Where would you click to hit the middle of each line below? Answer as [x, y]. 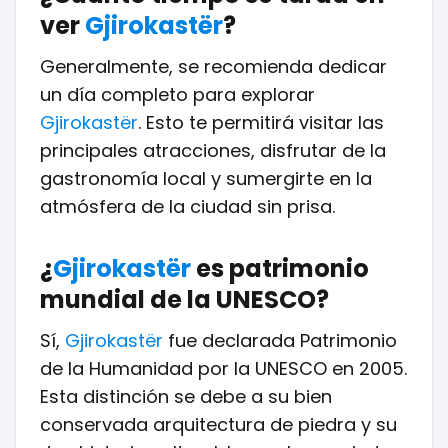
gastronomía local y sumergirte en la [206, 178]
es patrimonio [280, 268]
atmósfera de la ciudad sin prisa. [187, 206]
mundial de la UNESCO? [184, 299]
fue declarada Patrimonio [280, 340]
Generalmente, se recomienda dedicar [213, 66]
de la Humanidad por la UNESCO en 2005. [223, 368]
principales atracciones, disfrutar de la [213, 150]
